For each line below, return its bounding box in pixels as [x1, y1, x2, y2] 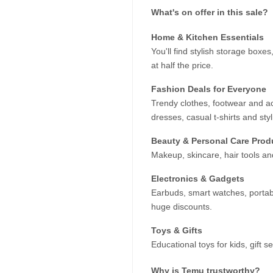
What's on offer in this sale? [151, 7, 268, 17]
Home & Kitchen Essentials [151, 32, 264, 42]
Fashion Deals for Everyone [151, 83, 266, 94]
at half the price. [151, 60, 213, 70]
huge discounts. [151, 201, 212, 211]
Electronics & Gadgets [151, 173, 244, 183]
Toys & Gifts [151, 225, 202, 235]
